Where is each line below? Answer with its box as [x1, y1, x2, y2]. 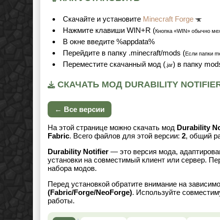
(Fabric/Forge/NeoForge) [48, 188, 132, 197]
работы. [48, 196, 75, 205]
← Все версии [55, 105, 105, 114]
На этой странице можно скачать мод [48, 123, 177, 132]
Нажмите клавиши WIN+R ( [63, 26, 155, 35]
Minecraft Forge [143, 15, 193, 23]
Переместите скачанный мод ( [63, 60, 165, 69]
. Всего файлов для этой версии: [69, 132, 182, 140]
